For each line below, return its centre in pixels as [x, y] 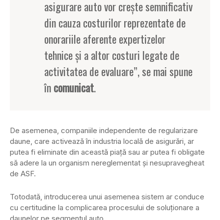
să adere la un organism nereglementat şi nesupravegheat [107, 163]
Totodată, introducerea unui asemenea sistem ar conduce [107, 197]
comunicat [74, 88]
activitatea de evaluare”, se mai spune [118, 71]
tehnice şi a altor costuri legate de [112, 55]
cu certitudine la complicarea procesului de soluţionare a [105, 208]
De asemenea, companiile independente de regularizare [104, 131]
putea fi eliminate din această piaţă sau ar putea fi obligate [107, 152]
